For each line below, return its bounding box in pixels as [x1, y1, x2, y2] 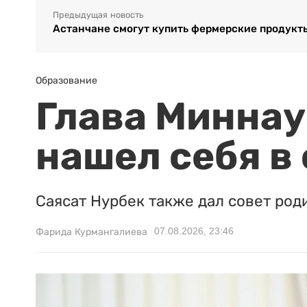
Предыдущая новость [53, 10, 143, 21]
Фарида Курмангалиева [36, 226, 147, 238]
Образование [36, 75, 97, 86]
